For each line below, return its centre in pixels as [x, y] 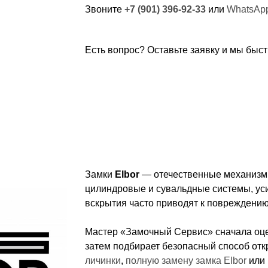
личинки [103, 261]
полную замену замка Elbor [186, 261]
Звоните [104, 10]
